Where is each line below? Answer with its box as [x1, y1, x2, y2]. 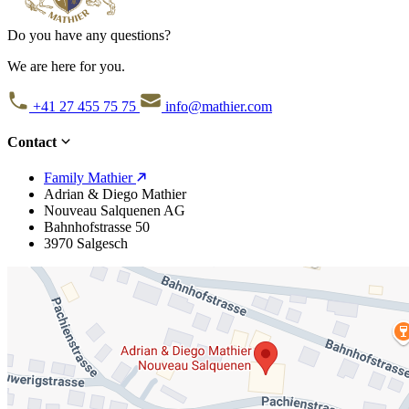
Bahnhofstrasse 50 [44, 219, 150, 236]
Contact [7, 134, 60, 151]
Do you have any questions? [7, 26, 171, 43]
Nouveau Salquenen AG [44, 203, 185, 219]
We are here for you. [7, 58, 125, 74]
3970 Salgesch [44, 236, 128, 252]
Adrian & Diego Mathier [44, 186, 186, 203]
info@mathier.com [165, 98, 272, 114]
